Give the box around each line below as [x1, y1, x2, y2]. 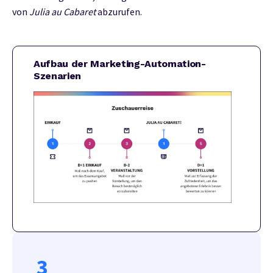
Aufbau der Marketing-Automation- [34, 57, 206, 69]
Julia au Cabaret [29, 5, 97, 18]
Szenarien [34, 69, 82, 82]
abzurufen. [97, 5, 142, 18]
